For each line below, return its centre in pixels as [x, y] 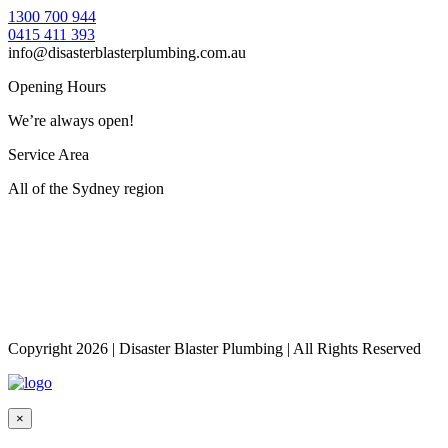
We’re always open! [71, 120]
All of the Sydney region [86, 188]
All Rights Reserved [355, 348]
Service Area [48, 154]
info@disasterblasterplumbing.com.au [127, 52]
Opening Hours [57, 86]
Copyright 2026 [60, 348]
